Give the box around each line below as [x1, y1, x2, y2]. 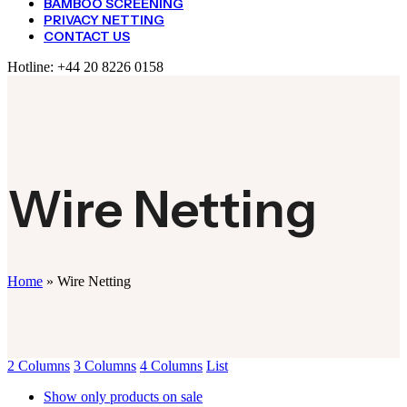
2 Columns [7, 358, 70, 374]
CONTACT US [44, 28, 130, 45]
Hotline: [7, 59, 57, 74]
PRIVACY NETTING [44, 12, 164, 28]
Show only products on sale [44, 389, 203, 405]
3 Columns [74, 358, 136, 374]
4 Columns [140, 358, 203, 374]
